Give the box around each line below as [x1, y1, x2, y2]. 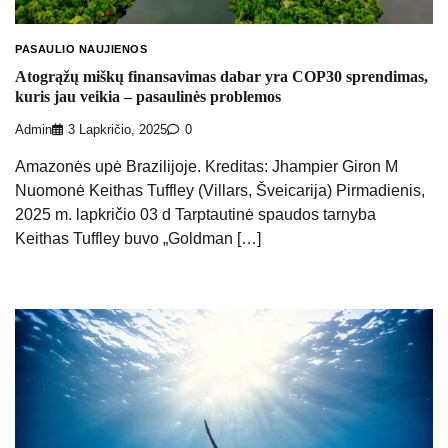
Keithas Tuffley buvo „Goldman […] [15, 229, 261, 247]
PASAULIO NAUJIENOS [15, 42, 147, 55]
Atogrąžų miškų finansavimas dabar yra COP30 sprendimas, [15, 68, 428, 86]
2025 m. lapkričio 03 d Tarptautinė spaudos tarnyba [15, 205, 376, 223]
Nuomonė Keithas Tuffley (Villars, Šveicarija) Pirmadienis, [15, 181, 425, 199]
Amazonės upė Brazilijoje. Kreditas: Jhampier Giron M [15, 157, 398, 175]
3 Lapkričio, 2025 [68, 122, 167, 137]
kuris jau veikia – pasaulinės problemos [15, 88, 281, 106]
